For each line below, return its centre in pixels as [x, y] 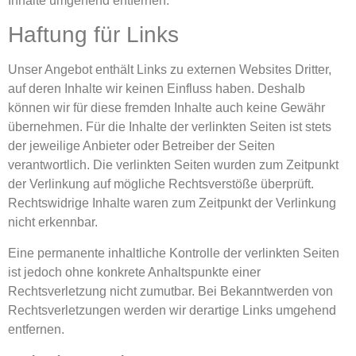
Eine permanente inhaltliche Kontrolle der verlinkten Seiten [174, 253]
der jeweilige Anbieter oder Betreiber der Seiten [141, 146]
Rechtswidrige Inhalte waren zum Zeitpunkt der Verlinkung [172, 203]
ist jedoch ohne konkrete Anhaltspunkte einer [134, 272]
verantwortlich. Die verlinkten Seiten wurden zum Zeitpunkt [173, 165]
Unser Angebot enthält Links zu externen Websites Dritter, [170, 70]
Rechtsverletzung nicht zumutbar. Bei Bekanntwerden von [170, 291]
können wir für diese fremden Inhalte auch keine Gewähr [166, 108]
